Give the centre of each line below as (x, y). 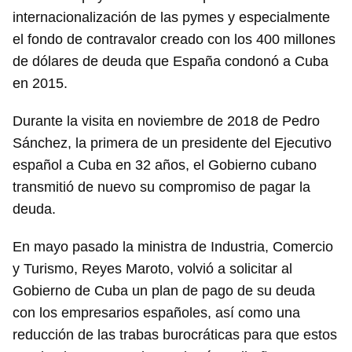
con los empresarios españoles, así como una (156, 313)
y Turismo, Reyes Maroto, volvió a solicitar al (152, 269)
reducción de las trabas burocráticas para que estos (175, 335)
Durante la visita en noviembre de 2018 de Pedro (166, 121)
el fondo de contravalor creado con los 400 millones (174, 40)
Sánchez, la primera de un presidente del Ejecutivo (172, 143)
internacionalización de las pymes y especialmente (171, 18)
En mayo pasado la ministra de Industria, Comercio (173, 247)
